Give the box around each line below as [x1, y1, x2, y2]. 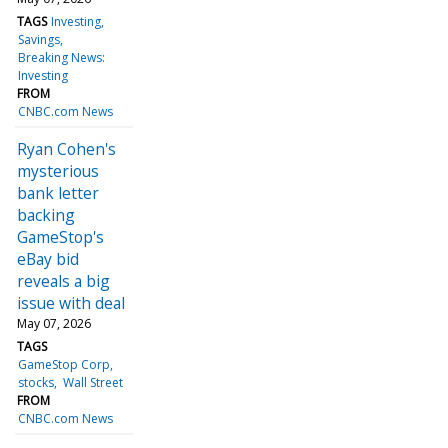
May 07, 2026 [17, 314, 91, 332]
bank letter [17, 181, 99, 204]
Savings [18, 30, 61, 48]
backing [17, 203, 75, 226]
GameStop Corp [18, 355, 111, 373]
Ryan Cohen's [17, 137, 116, 160]
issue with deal [17, 291, 125, 314]
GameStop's [17, 225, 104, 248]
